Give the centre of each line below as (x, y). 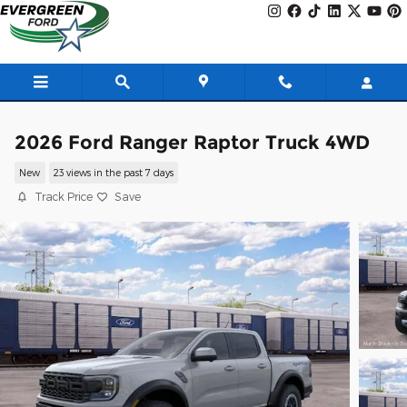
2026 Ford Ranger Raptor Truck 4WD (192, 142)
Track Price (64, 196)
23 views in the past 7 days (113, 173)
